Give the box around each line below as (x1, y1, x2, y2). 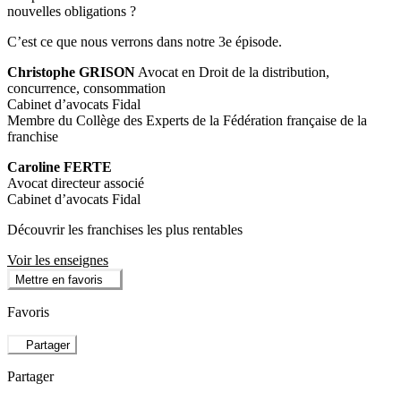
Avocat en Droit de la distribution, (135, 64, 329, 80)
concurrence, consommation (7, 80, 166, 96)
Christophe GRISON (7, 64, 135, 80)
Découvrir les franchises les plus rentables (7, 221, 243, 237)
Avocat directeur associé (7, 175, 144, 191)
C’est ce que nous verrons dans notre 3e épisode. (7, 33, 282, 49)
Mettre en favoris (15, 272, 103, 286)
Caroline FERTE (7, 158, 112, 175)
